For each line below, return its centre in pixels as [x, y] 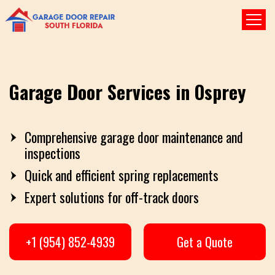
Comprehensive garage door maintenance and [134, 137]
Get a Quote [205, 242]
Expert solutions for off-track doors [112, 197]
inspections [52, 153]
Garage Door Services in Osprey [128, 92]
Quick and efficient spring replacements [122, 175]
